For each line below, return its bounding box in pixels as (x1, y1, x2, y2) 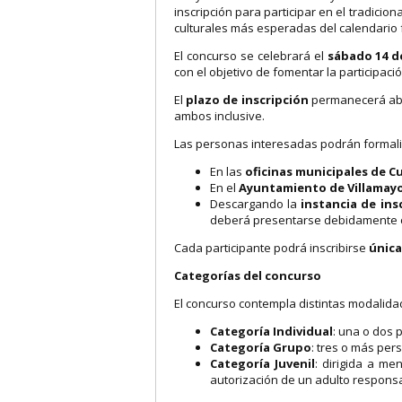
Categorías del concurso (174, 267, 321, 284)
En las (210, 162, 245, 179)
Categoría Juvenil (210, 354, 315, 371)
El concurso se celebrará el (174, 47, 328, 64)
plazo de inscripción (186, 91, 309, 108)
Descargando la (210, 195, 301, 212)
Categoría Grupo (210, 338, 311, 355)
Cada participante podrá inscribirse (174, 239, 369, 256)
